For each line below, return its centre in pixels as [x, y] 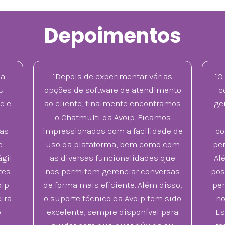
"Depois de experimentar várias [113, 76]
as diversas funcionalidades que [113, 157]
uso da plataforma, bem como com [113, 144]
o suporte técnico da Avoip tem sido [113, 198]
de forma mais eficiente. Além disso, [113, 185]
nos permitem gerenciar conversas [113, 171]
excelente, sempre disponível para [113, 212]
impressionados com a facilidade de [113, 130]
